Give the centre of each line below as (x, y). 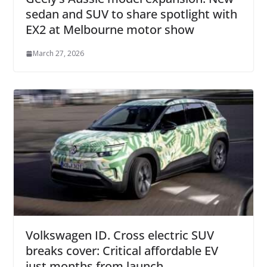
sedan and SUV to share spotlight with (131, 14)
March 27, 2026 (58, 54)
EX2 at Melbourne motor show (110, 30)
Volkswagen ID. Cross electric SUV (119, 235)
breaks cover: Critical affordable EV (122, 251)
